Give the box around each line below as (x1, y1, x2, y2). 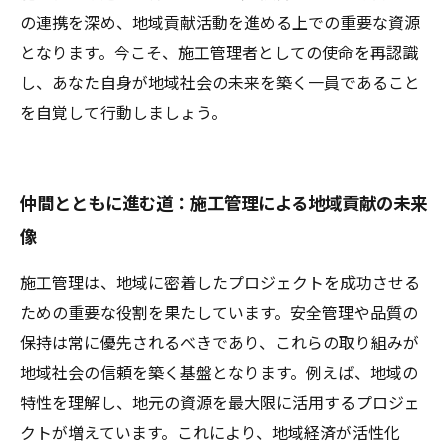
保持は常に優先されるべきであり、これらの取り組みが (20, 334, 419, 353)
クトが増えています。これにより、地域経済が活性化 (20, 424, 400, 443)
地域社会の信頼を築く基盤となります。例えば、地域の (20, 364, 418, 383)
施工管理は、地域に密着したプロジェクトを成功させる (20, 274, 420, 293)
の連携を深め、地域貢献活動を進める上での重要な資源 (20, 14, 420, 33)
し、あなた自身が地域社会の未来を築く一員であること (20, 74, 420, 93)
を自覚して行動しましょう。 (20, 104, 227, 123)
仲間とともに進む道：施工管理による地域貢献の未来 (20, 194, 427, 214)
